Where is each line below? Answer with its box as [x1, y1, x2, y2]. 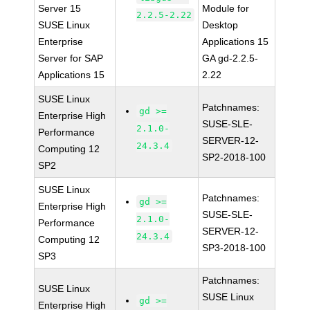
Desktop [202, 19, 239, 30]
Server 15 [38, 3, 82, 14]
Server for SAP [38, 53, 104, 64]
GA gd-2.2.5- [202, 53, 259, 64]
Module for [202, 3, 250, 14]
